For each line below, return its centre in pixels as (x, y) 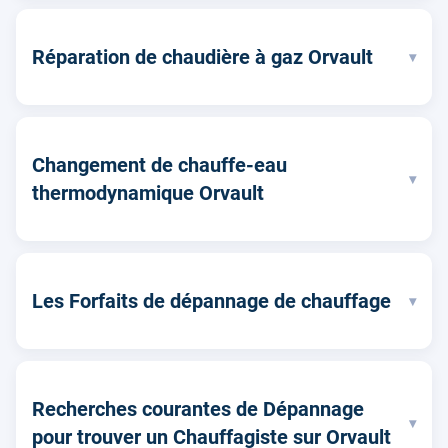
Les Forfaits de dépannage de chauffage (211, 301)
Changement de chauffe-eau (159, 165)
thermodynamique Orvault (148, 193)
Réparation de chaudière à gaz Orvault (202, 57)
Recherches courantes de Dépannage (198, 409)
